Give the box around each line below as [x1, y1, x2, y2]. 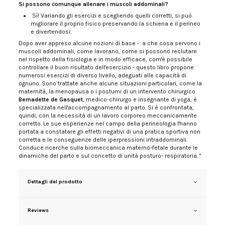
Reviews [28, 207, 49, 214]
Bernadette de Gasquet [19, 96, 83, 103]
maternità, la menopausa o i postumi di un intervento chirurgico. [19, 88, 197, 95]
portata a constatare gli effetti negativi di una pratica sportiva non [19, 128, 201, 136]
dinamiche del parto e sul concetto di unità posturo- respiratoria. [19, 152, 200, 160]
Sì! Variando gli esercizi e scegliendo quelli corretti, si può [32, 12, 192, 20]
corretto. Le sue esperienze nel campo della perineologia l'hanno [19, 120, 197, 128]
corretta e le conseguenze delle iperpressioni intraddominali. [19, 136, 188, 144]
